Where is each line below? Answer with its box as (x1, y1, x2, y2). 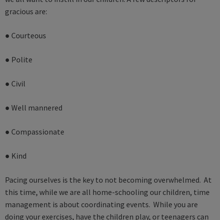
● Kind (5, 151, 27, 161)
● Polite (5, 55, 32, 65)
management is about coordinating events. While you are (5, 199, 198, 210)
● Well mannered (5, 103, 62, 113)
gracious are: (5, 6, 47, 17)
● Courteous (5, 30, 46, 41)
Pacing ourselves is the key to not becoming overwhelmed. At (5, 175, 212, 185)
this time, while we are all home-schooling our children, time (5, 187, 210, 197)
